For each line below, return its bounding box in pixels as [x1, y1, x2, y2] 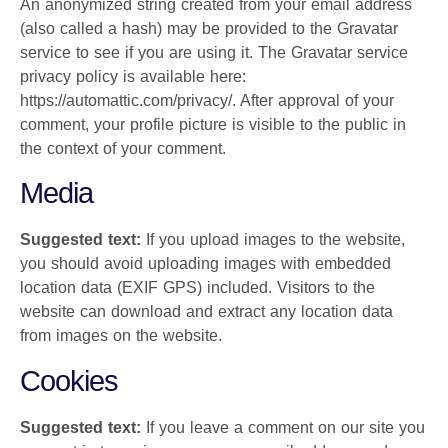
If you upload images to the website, [146, 231, 405, 249]
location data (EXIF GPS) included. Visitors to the [20, 279, 375, 297]
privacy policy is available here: [20, 67, 246, 85]
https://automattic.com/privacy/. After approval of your [20, 91, 394, 109]
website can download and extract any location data [20, 303, 393, 321]
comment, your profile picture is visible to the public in [20, 115, 406, 133]
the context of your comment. [20, 139, 226, 157]
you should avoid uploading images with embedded [20, 255, 391, 273]
